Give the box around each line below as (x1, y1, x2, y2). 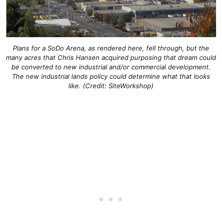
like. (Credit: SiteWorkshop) (68, 81, 154, 90)
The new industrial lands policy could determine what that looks (12, 72, 210, 80)
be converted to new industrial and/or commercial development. (11, 62, 211, 71)
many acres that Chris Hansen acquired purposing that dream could (6, 53, 216, 61)
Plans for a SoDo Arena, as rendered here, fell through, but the (13, 44, 209, 52)
